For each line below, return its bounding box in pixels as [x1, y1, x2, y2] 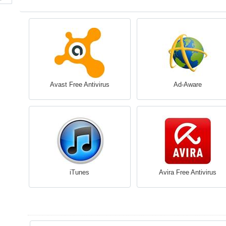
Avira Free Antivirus [158, 168, 216, 176]
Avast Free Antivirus [49, 81, 109, 88]
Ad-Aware [173, 81, 202, 88]
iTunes [70, 168, 89, 176]
